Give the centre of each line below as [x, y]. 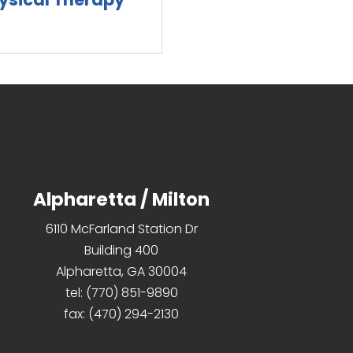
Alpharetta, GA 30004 [122, 272]
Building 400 [122, 251]
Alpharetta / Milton [122, 200]
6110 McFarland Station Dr [121, 229]
